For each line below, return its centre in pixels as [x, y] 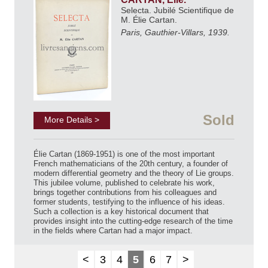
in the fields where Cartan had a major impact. [113, 231]
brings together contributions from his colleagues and [125, 193]
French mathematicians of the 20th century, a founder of [131, 164]
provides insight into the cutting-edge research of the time [133, 221]
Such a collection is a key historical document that [121, 212]
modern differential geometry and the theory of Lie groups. [134, 173]
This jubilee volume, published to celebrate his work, [124, 183]
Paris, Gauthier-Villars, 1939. [175, 33]
